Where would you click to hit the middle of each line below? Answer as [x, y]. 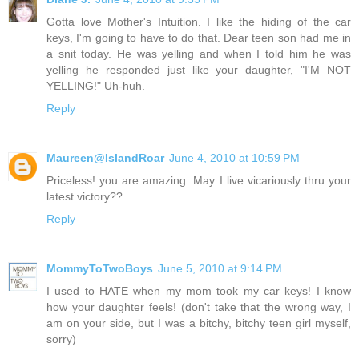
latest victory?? [85, 196]
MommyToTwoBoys [100, 268]
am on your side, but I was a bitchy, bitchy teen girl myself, [199, 323]
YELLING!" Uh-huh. [96, 85]
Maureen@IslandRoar [105, 157]
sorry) [61, 339]
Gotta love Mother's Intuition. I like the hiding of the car [199, 21]
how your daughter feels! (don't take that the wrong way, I [199, 307]
